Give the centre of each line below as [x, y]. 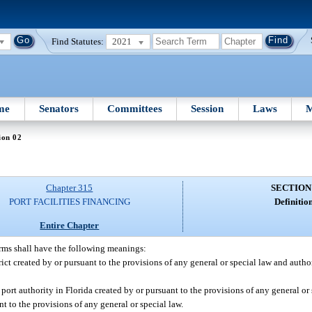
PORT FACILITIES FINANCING [69, 202]
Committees [135, 108]
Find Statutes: [78, 41]
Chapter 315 [70, 188]
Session [208, 108]
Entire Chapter [70, 225]
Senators [58, 108]
